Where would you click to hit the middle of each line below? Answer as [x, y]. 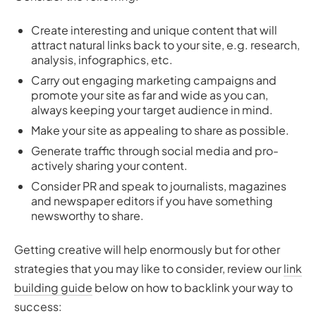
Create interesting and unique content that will [154, 30]
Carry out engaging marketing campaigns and [154, 80]
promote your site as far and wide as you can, [150, 95]
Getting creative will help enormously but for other [147, 250]
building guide [53, 288]
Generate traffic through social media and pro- [155, 151]
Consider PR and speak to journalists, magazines [159, 186]
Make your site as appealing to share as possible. [160, 130]
